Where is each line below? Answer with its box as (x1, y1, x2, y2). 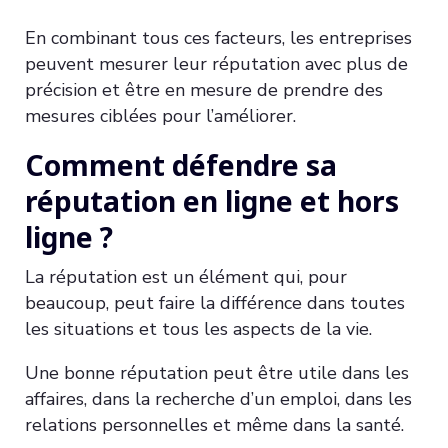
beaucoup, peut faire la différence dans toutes (25, 290, 405, 315)
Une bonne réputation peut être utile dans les (25, 360, 409, 385)
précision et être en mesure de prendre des (25, 77, 383, 102)
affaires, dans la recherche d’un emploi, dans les (25, 386, 412, 411)
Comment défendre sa (25, 145, 337, 184)
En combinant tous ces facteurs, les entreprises (25, 25, 412, 50)
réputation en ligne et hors (25, 181, 399, 220)
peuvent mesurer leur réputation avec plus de (25, 51, 408, 76)
